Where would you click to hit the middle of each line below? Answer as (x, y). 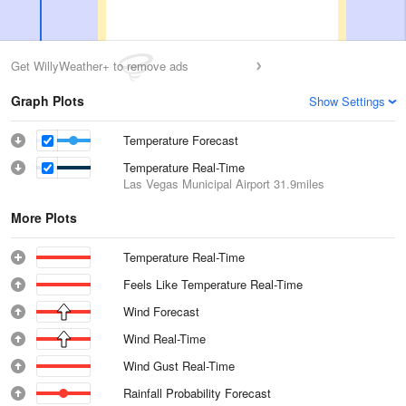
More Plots (44, 217)
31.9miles (297, 184)
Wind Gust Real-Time (179, 366)
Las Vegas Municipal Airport (197, 184)
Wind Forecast (161, 311)
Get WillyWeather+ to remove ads (100, 66)
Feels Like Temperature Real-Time (213, 284)
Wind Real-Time (165, 338)
